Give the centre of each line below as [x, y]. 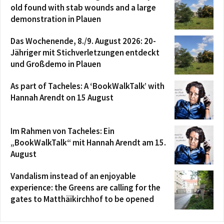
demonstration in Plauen [56, 19]
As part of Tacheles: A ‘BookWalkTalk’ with [87, 86]
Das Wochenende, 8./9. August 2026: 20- [83, 41]
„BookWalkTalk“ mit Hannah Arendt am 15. [88, 143]
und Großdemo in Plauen [56, 64]
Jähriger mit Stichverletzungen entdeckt [85, 53]
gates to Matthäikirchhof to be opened [82, 199]
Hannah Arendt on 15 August [62, 98]
